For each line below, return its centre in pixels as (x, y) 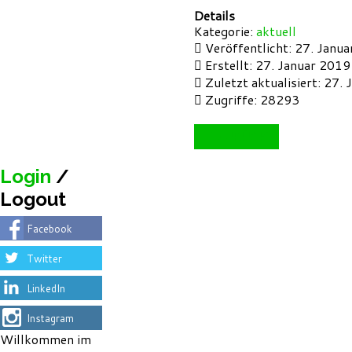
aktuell (277, 31)
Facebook (49, 229)
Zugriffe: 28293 (253, 100)
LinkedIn (46, 289)
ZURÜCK (242, 137)
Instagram (50, 319)
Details (215, 16)
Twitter (44, 259)
